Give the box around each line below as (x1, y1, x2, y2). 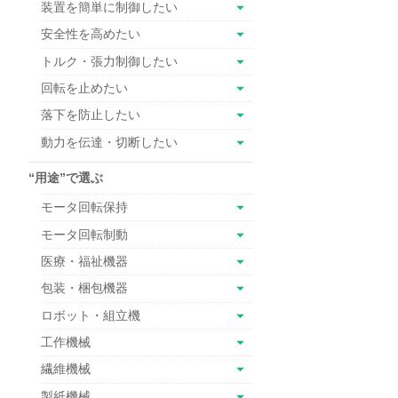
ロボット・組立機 (41, 307, 140, 322)
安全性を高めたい (41, 27, 140, 42)
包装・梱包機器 (41, 281, 128, 296)
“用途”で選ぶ (28, 171, 103, 185)
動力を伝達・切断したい (41, 134, 178, 149)
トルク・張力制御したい (41, 53, 178, 68)
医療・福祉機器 (41, 253, 128, 268)
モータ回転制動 (41, 227, 128, 242)
